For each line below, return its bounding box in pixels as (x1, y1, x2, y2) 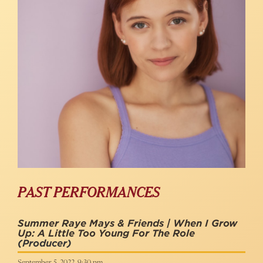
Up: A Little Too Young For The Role (18, 228, 195, 239)
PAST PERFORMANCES (18, 186, 160, 200)
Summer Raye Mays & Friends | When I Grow (18, 218, 237, 229)
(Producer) (18, 238, 72, 249)
